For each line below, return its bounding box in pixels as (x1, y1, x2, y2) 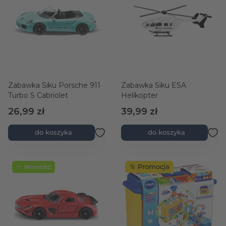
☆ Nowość (16, 163, 51, 171)
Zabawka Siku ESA (121, 81, 186, 90)
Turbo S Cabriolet (8, 91, 68, 100)
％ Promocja (129, 163, 169, 171)
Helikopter (121, 91, 158, 100)
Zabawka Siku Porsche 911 (8, 81, 100, 90)
